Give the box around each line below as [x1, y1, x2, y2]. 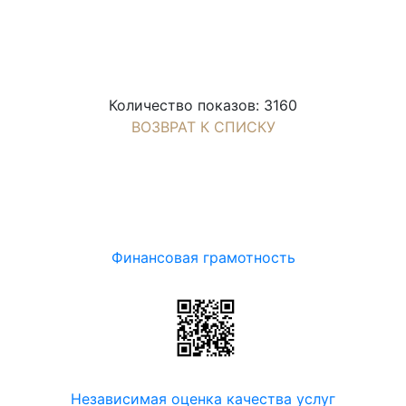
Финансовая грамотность [111, 248, 295, 267]
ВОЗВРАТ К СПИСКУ [130, 118, 275, 137]
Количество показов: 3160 [109, 96, 297, 115]
